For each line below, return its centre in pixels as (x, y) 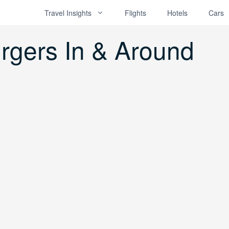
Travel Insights (68, 13)
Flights (135, 13)
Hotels (177, 13)
